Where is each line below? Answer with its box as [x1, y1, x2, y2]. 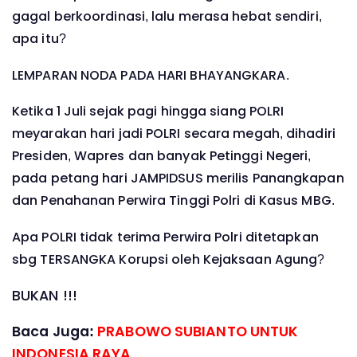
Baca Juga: [12, 322, 98, 342]
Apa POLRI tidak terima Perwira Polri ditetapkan [12, 227, 319, 246]
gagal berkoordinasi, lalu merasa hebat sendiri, [12, 7, 322, 26]
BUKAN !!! [12, 285, 77, 305]
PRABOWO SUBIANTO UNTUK [97, 322, 299, 342]
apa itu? [12, 29, 66, 49]
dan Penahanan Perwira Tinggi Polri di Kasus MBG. [12, 191, 335, 210]
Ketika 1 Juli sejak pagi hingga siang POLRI [12, 102, 284, 121]
